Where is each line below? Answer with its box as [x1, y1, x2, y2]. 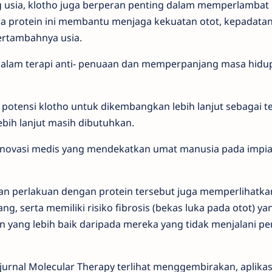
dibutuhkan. [78, 121, 134, 134]
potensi [1, 104, 39, 118]
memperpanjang [141, 62, 221, 75]
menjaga [111, 19, 154, 33]
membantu [58, 19, 112, 33]
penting [127, 3, 166, 16]
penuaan [78, 62, 121, 75]
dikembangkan [100, 104, 172, 118]
